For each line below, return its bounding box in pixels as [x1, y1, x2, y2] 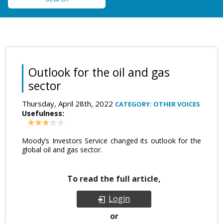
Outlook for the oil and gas [28, 64, 170, 81]
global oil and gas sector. [22, 145, 102, 155]
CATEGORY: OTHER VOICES [115, 100, 200, 109]
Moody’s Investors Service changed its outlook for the [22, 136, 201, 146]
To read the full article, [67, 173, 161, 185]
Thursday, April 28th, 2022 [22, 99, 115, 109]
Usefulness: [22, 109, 64, 118]
